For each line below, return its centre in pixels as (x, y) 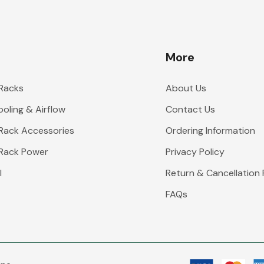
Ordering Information (210, 131)
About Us (186, 88)
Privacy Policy (195, 152)
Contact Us (190, 109)
